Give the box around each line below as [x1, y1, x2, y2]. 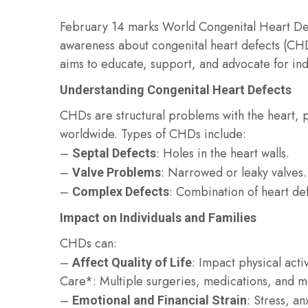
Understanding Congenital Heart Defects [60, 82, 291, 97]
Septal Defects [72, 146, 156, 160]
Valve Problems [72, 165, 161, 179]
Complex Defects [72, 184, 169, 199]
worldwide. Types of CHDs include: [60, 125, 246, 143]
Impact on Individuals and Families [60, 210, 256, 225]
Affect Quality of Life [72, 255, 192, 269]
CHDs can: [60, 234, 117, 252]
